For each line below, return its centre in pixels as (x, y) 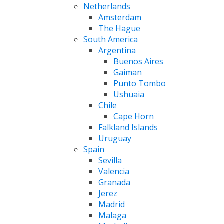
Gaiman (128, 72)
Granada (114, 182)
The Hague (119, 28)
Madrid (112, 204)
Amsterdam (120, 17)
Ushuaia (129, 94)
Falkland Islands (128, 127)
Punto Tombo (140, 83)
